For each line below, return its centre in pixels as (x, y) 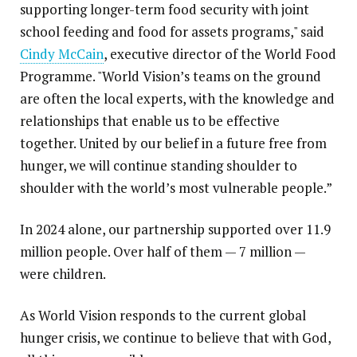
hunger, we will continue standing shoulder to (159, 166)
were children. (63, 274)
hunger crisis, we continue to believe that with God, (175, 338)
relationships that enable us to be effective (150, 121)
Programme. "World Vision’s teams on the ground (171, 76)
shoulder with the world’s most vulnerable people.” (176, 188)
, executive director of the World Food (220, 54)
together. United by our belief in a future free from (173, 143)
